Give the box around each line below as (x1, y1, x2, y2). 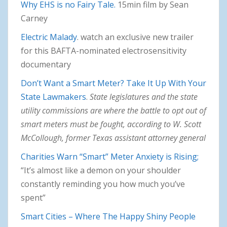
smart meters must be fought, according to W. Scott (21, 118, 201, 130)
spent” (21, 192, 46, 203)
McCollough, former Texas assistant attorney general (21, 132, 206, 143)
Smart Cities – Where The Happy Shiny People (21, 210, 196, 222)
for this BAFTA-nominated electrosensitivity (21, 45, 186, 56)
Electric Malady (21, 31, 77, 43)
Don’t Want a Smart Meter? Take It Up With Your (21, 77, 206, 89)
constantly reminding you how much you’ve (21, 178, 185, 190)
